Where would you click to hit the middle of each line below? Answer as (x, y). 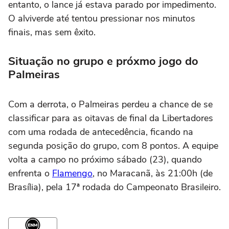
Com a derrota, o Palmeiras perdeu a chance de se (110, 105)
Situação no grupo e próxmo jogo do (103, 62)
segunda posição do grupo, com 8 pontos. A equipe (113, 146)
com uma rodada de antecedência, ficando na (101, 132)
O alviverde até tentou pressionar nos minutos (102, 19)
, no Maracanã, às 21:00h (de (153, 174)
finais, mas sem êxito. (52, 32)
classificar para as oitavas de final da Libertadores (111, 118)
